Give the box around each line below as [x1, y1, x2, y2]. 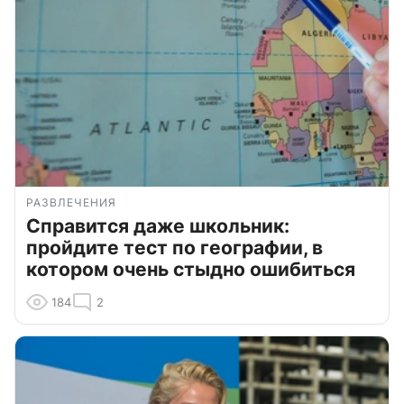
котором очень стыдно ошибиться [26, 258, 355, 281]
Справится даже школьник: [26, 215, 289, 238]
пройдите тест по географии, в [26, 236, 323, 260]
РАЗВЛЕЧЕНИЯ [26, 196, 116, 210]
